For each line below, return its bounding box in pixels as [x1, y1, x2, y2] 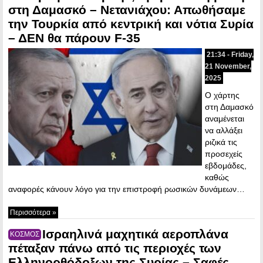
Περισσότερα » [10, 208, 56, 217]
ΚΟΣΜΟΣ [10, 230, 39, 238]
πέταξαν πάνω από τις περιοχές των [8, 241, 221, 255]
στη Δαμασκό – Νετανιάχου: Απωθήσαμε [8, 2, 245, 16]
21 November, [205, 62, 251, 70]
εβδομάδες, [205, 160, 247, 170]
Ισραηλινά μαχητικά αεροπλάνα [42, 227, 228, 241]
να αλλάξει [205, 125, 242, 135]
